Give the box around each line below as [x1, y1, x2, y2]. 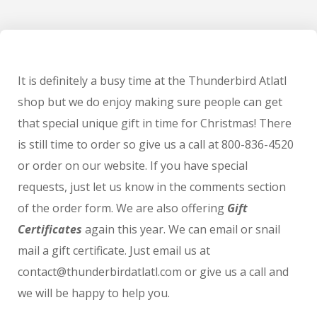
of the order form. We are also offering [18, 200, 227, 216]
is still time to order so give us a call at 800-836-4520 [18, 137, 294, 152]
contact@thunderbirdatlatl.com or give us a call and [18, 264, 289, 279]
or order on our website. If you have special [18, 158, 248, 173]
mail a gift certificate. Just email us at [18, 243, 210, 258]
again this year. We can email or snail [82, 221, 280, 237]
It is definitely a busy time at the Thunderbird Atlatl [18, 73, 287, 88]
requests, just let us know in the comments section [18, 179, 286, 195]
